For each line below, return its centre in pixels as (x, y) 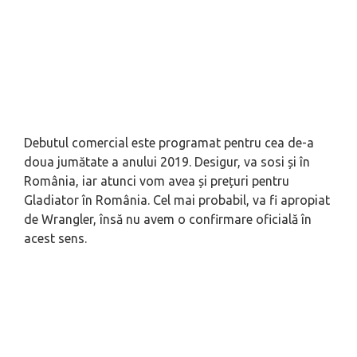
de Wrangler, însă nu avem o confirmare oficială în (168, 219)
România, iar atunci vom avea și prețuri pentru (157, 180)
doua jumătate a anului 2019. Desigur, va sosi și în (167, 161)
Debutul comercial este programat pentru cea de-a (169, 142)
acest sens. (55, 238)
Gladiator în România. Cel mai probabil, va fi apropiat (177, 200)
